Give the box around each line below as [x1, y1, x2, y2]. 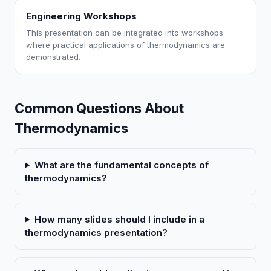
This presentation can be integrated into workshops [26, 28, 223, 38]
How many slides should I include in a [34, 214, 204, 225]
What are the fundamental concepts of [34, 159, 209, 171]
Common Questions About [15, 100, 184, 116]
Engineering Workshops [26, 10, 137, 22]
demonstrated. [26, 52, 80, 62]
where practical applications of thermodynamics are [26, 40, 225, 50]
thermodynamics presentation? [25, 227, 168, 238]
